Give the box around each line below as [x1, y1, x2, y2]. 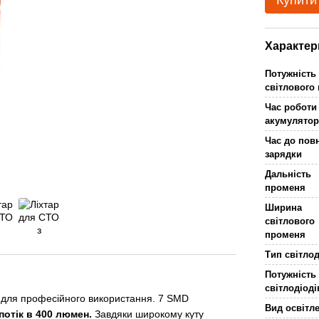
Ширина [265, 202, 303, 213]
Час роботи [265, 102, 318, 113]
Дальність [265, 169, 312, 179]
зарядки [265, 149, 303, 159]
